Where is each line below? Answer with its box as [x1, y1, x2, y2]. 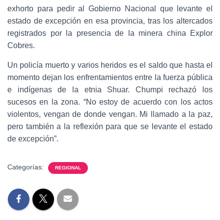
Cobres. [7, 41, 35, 50]
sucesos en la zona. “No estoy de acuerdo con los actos [7, 98, 213, 106]
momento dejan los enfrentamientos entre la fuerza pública [7, 73, 213, 82]
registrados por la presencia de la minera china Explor [7, 29, 213, 37]
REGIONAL [55, 165, 81, 170]
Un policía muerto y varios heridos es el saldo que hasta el [7, 61, 213, 69]
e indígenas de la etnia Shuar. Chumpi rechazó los [7, 85, 213, 94]
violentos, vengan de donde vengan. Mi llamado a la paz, [7, 110, 213, 118]
